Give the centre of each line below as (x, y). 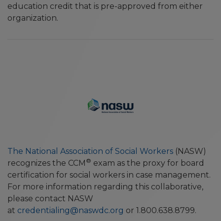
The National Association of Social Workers (90, 151)
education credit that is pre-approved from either (105, 6)
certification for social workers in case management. (109, 175)
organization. (33, 18)
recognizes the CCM (47, 163)
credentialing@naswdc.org (71, 210)
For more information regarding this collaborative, (105, 187)
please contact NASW (50, 199)
